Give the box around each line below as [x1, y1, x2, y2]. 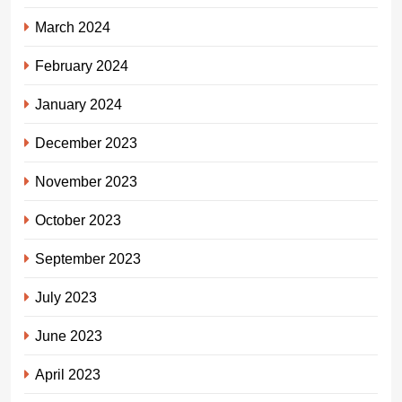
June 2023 [35, 327, 102, 344]
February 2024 [35, 57, 128, 74]
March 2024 [35, 18, 110, 35]
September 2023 [35, 249, 141, 267]
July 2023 [35, 288, 97, 305]
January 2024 [35, 95, 122, 112]
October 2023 [35, 211, 121, 228]
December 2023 [35, 134, 137, 151]
